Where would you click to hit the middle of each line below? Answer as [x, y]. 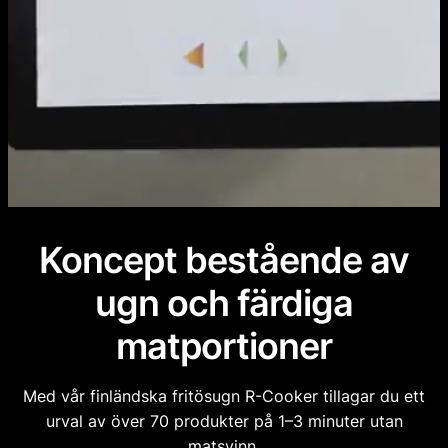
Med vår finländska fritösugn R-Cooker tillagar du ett [224, 396]
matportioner [224, 346]
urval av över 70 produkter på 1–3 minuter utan [224, 421]
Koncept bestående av [224, 260]
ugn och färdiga [224, 303]
